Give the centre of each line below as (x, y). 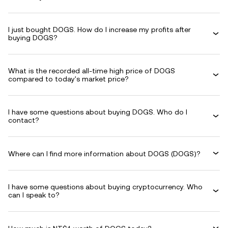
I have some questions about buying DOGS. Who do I (98, 112)
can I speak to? (34, 195)
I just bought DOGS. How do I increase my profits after (99, 30)
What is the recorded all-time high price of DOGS (92, 71)
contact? (24, 120)
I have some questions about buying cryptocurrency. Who (105, 187)
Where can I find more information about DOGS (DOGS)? (104, 153)
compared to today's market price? (68, 79)
